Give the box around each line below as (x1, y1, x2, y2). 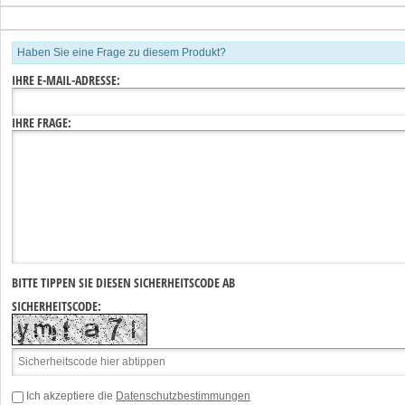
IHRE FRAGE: (12, 113, 71, 131)
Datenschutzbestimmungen (116, 389, 250, 402)
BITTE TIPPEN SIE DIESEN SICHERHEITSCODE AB (12, 273, 235, 291)
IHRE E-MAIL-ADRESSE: (12, 71, 120, 89)
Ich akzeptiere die (26, 389, 116, 402)
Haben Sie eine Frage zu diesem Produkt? (17, 45, 226, 59)
